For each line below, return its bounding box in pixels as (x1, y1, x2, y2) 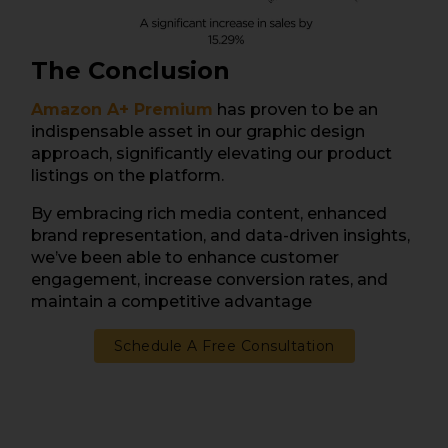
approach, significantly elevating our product (31, 143, 392, 163)
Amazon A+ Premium (31, 99, 213, 119)
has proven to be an (217, 99, 378, 119)
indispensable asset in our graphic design (31, 121, 365, 141)
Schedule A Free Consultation (113, 336, 335, 355)
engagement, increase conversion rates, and (31, 269, 388, 289)
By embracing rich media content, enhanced (31, 203, 387, 223)
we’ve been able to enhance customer (31, 247, 339, 267)
